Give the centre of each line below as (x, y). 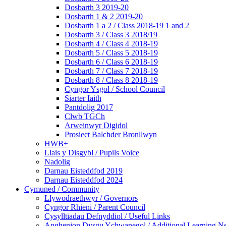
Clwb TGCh (85, 117)
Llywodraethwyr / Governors (91, 198)
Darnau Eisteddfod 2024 (83, 180)
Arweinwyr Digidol (96, 126)
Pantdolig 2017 (89, 107)
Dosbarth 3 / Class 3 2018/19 (111, 35)
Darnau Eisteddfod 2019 (83, 171)
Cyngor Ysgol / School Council (115, 89)
